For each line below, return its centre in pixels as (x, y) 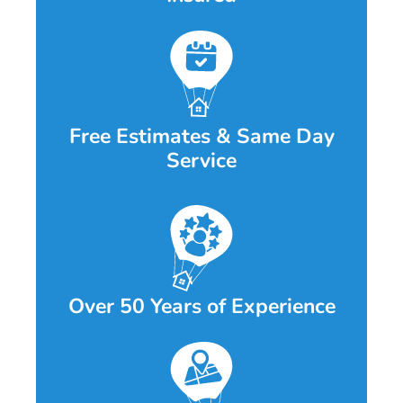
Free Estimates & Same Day (201, 137)
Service (201, 161)
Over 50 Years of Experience (201, 307)
